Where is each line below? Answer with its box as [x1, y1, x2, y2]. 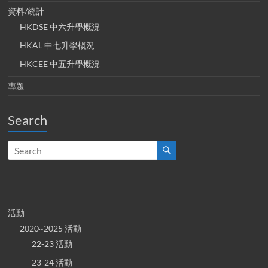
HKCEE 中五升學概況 [20, 59, 100, 69]
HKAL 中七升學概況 [20, 40, 95, 51]
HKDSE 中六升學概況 [20, 22, 100, 32]
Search [8, 112, 48, 129]
